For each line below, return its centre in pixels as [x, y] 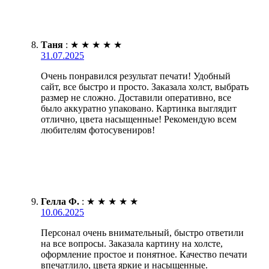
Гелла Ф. [60, 201]
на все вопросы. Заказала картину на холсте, [132, 243]
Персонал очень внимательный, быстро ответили [142, 232]
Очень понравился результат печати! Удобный [136, 76]
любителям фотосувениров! [98, 130]
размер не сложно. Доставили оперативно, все [136, 97]
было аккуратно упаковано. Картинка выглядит [139, 108]
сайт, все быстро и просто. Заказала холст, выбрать [145, 86]
